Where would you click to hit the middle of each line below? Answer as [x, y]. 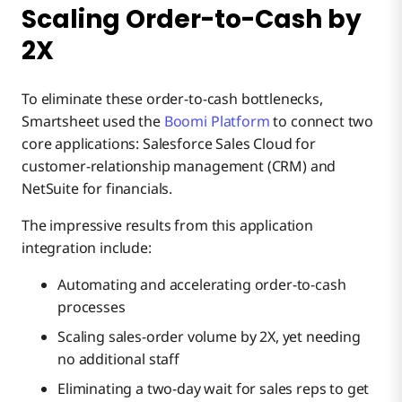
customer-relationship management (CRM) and [179, 166]
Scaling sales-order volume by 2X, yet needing [209, 336]
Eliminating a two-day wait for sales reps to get [214, 388]
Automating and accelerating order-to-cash [202, 284]
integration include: [87, 247]
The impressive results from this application [167, 225]
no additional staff [118, 358]
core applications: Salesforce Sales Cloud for [169, 143]
